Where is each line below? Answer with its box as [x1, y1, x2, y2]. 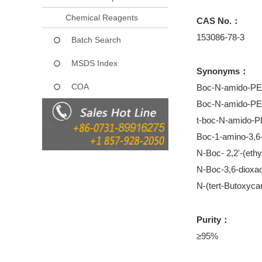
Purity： [196, 215, 230, 225]
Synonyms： [196, 66, 249, 76]
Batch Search [71, 35, 121, 44]
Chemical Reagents [65, 12, 138, 22]
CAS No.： [196, 16, 240, 26]
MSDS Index [71, 58, 118, 68]
